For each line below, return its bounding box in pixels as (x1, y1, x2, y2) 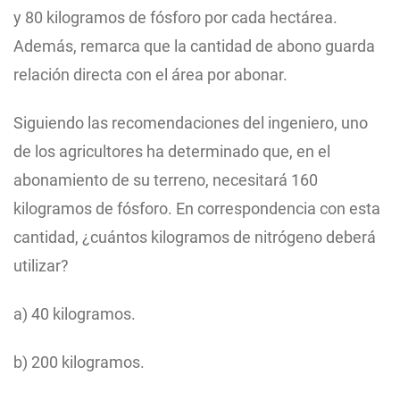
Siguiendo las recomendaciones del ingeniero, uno (13, 113, 368, 133)
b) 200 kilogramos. (13, 353, 145, 372)
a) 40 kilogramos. (13, 304, 136, 324)
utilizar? (13, 256, 69, 276)
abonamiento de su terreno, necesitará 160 (13, 171, 318, 190)
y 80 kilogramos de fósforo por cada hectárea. (13, 8, 337, 28)
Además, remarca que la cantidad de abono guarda (13, 37, 375, 56)
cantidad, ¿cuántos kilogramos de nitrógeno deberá (13, 228, 376, 247)
